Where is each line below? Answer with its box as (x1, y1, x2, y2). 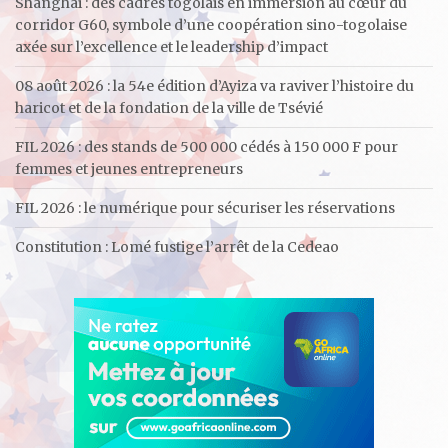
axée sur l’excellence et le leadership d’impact (15, 37, 328, 56)
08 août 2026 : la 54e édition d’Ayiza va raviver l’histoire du (15, 76, 414, 95)
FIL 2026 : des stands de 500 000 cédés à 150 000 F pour (15, 137, 398, 156)
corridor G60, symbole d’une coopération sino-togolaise (15, 15, 407, 34)
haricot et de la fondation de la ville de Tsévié (15, 98, 323, 117)
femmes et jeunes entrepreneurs (15, 159, 243, 178)
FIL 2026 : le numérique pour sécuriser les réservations (15, 198, 395, 217)
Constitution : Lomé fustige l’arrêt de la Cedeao (15, 237, 339, 256)
